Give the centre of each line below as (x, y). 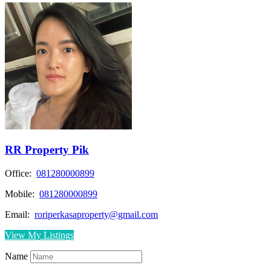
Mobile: (21, 194)
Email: (18, 214)
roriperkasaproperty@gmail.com (96, 214)
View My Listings (39, 235)
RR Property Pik (47, 149)
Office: (19, 173)
